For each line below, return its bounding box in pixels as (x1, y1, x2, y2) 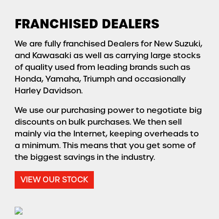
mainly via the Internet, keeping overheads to (15, 129, 199, 139)
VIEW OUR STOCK (21, 175, 88, 185)
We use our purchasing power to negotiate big (15, 105, 202, 116)
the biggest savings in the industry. (15, 152, 155, 163)
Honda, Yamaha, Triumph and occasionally (15, 74, 186, 85)
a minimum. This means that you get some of (15, 140, 196, 151)
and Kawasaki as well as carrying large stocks (15, 50, 200, 61)
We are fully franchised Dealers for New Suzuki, (15, 39, 202, 49)
